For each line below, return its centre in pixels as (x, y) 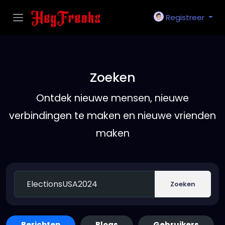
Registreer (185, 17)
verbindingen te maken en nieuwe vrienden (113, 116)
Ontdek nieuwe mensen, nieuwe (113, 98)
